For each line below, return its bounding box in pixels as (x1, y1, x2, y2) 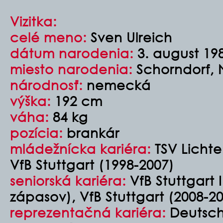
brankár (63, 124, 119, 140)
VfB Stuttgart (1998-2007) (10, 156, 174, 172)
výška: (10, 93, 51, 109)
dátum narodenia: (10, 45, 133, 61)
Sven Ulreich (87, 29, 172, 45)
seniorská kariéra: (10, 172, 126, 188)
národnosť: (10, 77, 83, 93)
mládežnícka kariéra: (10, 140, 151, 156)
